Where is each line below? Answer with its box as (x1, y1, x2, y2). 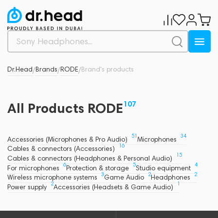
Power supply (7, 182, 49, 191)
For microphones (7, 163, 61, 172)
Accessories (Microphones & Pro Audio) (7, 135, 129, 144)
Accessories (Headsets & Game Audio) (54, 182, 175, 191)
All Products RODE (7, 100, 123, 116)
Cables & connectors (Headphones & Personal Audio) (7, 154, 174, 163)
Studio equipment (136, 163, 193, 172)
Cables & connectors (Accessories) (7, 145, 117, 153)
